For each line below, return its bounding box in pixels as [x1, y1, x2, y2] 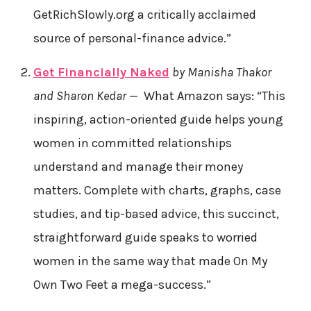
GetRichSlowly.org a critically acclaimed [33, 6, 256, 22]
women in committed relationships [33, 135, 232, 151]
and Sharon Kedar [33, 87, 126, 103]
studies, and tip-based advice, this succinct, [33, 205, 279, 221]
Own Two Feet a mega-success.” [33, 276, 211, 292]
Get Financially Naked [33, 64, 169, 80]
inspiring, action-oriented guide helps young [33, 111, 283, 127]
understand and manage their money [33, 158, 243, 174]
